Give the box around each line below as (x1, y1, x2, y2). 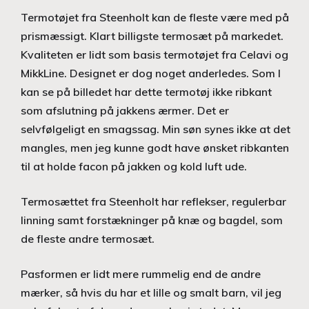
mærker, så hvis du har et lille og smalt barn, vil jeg (21, 285, 281, 299)
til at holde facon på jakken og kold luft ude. (21, 159, 247, 173)
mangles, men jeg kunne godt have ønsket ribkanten (21, 140, 289, 154)
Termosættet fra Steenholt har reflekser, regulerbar (21, 194, 286, 208)
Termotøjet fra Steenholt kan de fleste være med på (21, 10, 289, 24)
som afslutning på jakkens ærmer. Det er (21, 103, 229, 117)
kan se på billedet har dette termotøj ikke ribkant (21, 84, 272, 99)
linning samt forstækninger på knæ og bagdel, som (21, 212, 283, 227)
